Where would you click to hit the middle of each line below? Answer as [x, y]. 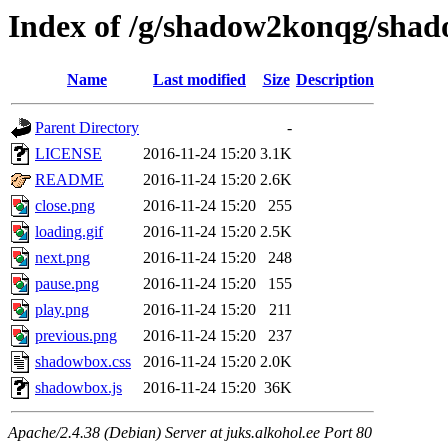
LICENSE [68, 154]
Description [335, 80]
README [69, 180]
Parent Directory [87, 128]
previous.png [76, 336]
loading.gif [69, 232]
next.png [62, 258]
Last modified [199, 80]
